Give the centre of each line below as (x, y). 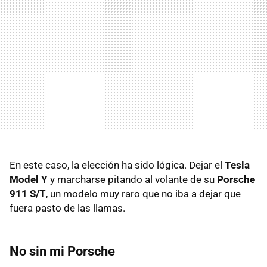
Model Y (29, 179)
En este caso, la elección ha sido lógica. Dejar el (117, 165)
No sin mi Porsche (62, 251)
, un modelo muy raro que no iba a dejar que (143, 193)
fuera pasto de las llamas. (67, 208)
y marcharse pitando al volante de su (132, 179)
